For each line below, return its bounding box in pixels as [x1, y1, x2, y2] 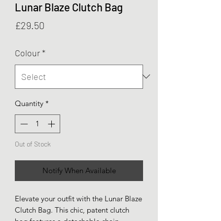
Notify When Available [42, 166, 116, 176]
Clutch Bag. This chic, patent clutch [15, 205, 129, 215]
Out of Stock [15, 140, 51, 148]
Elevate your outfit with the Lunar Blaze [15, 194, 142, 204]
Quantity [15, 98, 43, 108]
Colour [15, 47, 40, 58]
